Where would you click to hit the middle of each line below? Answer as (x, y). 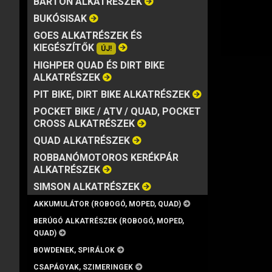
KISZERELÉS (168, 13)
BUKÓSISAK (60, 19)
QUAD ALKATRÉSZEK (82, 141)
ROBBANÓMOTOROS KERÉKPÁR (106, 158)
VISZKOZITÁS (111, 13)
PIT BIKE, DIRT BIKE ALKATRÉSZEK (112, 94)
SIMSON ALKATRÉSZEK (87, 187)
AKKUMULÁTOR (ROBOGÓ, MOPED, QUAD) (107, 204)
